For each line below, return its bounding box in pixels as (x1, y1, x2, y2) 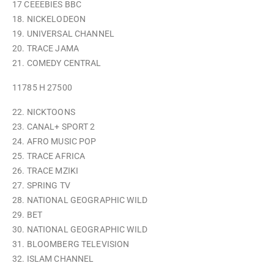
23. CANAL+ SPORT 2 (12, 122, 95, 131)
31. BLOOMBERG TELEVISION (12, 239, 130, 249)
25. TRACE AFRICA (12, 151, 86, 161)
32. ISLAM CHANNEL (12, 254, 94, 264)
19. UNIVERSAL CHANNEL (12, 29, 114, 39)
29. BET (12, 210, 42, 220)
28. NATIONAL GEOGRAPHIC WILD (12, 195, 147, 205)
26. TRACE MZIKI (12, 166, 79, 176)
